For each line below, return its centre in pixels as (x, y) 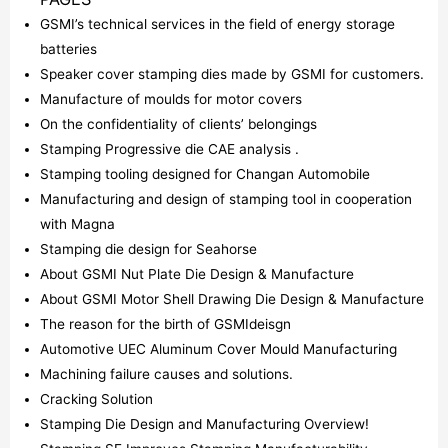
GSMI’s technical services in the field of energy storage (217, 24)
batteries (68, 49)
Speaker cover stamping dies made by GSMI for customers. (232, 74)
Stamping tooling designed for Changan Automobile (205, 174)
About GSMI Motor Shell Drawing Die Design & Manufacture (232, 299)
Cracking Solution (96, 399)
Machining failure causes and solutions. (166, 374)
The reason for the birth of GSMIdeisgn (165, 324)
